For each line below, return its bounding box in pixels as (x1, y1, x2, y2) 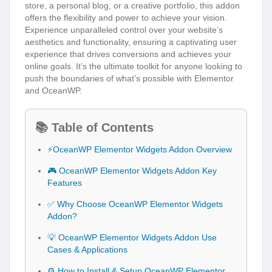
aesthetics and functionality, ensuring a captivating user (25, 36, 237, 47)
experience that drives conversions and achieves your (25, 49, 231, 59)
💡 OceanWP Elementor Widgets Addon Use (47, 232, 217, 242)
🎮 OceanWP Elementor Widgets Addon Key (47, 165, 217, 175)
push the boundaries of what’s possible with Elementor (25, 73, 234, 83)
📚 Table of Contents (35, 120, 154, 134)
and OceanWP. (25, 85, 82, 95)
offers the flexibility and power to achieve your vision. (25, 12, 227, 22)
